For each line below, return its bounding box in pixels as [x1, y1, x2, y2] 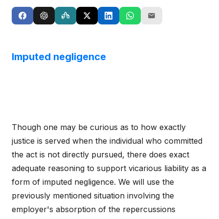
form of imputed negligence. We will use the [12, 177, 174, 187]
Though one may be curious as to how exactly [12, 122, 186, 132]
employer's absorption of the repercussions [12, 204, 175, 214]
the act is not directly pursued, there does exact [12, 150, 189, 159]
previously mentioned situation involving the [12, 191, 174, 200]
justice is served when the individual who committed [12, 136, 202, 146]
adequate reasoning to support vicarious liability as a [12, 163, 206, 173]
